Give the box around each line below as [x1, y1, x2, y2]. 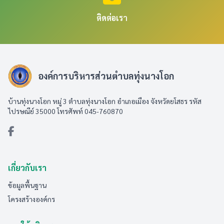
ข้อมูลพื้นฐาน [8, 180, 46, 189]
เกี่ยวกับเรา [8, 162, 46, 173]
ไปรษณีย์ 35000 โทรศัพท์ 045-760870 [8, 106, 123, 115]
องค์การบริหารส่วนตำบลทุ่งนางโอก [38, 70, 174, 81]
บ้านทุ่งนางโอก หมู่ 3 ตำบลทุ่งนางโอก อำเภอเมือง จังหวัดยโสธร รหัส [8, 96, 201, 105]
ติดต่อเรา [96, 12, 127, 23]
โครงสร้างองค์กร [8, 194, 55, 203]
